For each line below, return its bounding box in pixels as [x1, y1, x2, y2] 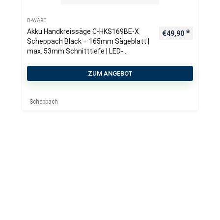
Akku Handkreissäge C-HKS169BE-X [27, 27, 139, 35]
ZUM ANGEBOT [87, 70, 133, 77]
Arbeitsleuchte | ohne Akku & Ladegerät [27, 57, 151, 65]
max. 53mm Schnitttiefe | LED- [27, 47, 123, 55]
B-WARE [27, 17, 46, 24]
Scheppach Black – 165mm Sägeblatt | [27, 37, 149, 45]
